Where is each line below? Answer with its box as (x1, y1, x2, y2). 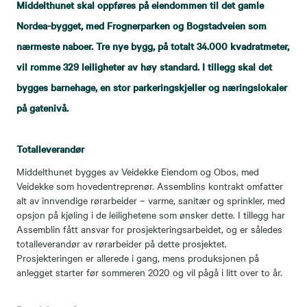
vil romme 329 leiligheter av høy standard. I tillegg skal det (16, 59, 272, 73)
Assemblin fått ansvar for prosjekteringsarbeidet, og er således (16, 221, 282, 236)
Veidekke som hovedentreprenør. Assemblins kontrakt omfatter (16, 178, 283, 193)
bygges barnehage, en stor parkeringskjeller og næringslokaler (16, 79, 287, 94)
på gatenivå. (16, 100, 69, 114)
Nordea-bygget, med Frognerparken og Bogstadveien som (16, 18, 267, 32)
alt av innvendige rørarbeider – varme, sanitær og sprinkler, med (16, 193, 285, 207)
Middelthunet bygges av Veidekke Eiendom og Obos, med (16, 164, 259, 178)
